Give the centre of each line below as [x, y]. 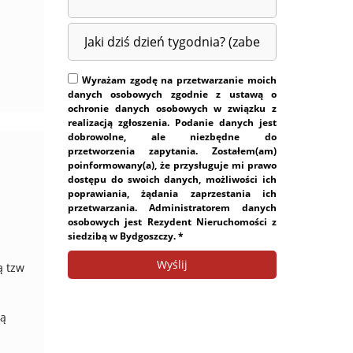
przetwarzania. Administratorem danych [172, 208]
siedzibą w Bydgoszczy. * [126, 236]
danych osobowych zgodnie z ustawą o [172, 94]
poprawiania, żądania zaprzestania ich [172, 193]
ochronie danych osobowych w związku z [172, 108]
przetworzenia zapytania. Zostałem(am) [172, 151]
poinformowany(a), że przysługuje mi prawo [172, 165]
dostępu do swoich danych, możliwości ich [172, 179]
